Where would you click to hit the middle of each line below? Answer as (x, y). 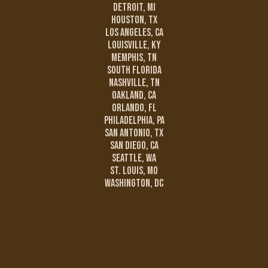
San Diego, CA (134, 145)
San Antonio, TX (134, 133)
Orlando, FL (134, 108)
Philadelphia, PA (134, 120)
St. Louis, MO (134, 170)
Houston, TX (134, 20)
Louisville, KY (134, 45)
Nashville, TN (134, 83)
